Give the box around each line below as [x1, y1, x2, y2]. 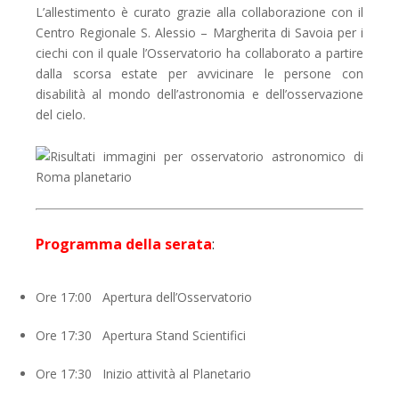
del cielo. [36, 106, 85, 124]
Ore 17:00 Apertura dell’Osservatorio [36, 289, 252, 306]
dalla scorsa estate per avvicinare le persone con [36, 65, 363, 83]
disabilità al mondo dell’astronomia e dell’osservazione [36, 85, 363, 103]
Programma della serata [36, 234, 212, 255]
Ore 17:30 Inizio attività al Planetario [36, 365, 251, 383]
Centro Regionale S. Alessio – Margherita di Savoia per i [36, 24, 363, 42]
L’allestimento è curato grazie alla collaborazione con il [36, 4, 363, 21]
